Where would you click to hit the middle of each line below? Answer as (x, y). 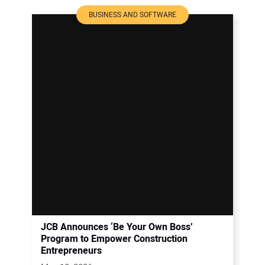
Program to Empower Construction (114, 239)
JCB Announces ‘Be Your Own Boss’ (117, 227)
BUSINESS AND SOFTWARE (132, 14)
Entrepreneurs (71, 251)
